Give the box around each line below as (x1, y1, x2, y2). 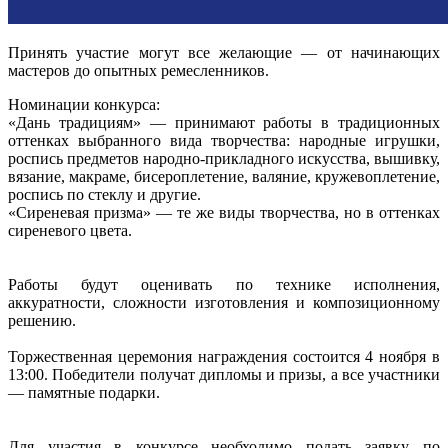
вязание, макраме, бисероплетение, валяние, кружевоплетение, (8, 167, 440, 185)
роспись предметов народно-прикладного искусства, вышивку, (8, 149, 440, 167)
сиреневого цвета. (8, 221, 132, 239)
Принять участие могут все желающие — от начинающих (8, 43, 440, 61)
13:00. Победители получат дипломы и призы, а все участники (8, 365, 440, 383)
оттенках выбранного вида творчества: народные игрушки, (8, 131, 440, 149)
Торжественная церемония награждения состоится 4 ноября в (8, 347, 440, 365)
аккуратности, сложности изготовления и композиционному (8, 293, 440, 311)
